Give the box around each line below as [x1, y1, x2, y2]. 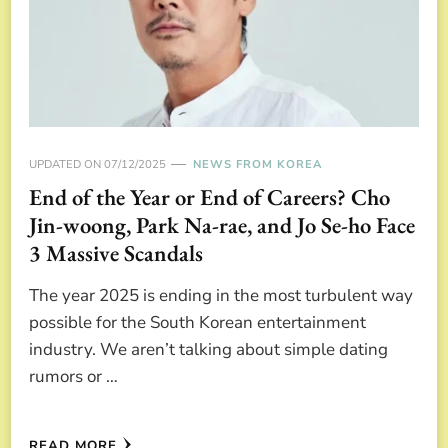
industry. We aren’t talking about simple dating [29, 337, 388, 361]
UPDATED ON [29, 156, 104, 172]
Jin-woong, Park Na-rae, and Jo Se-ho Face [29, 209, 415, 240]
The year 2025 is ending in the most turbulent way [29, 283, 413, 307]
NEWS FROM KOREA [193, 156, 322, 172]
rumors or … [29, 364, 118, 388]
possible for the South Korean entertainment [29, 310, 366, 334]
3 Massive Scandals [29, 237, 203, 268]
